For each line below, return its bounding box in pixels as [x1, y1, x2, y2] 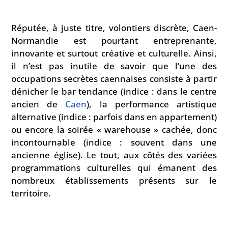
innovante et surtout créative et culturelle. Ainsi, [11, 47, 217, 59]
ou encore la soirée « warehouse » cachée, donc [11, 123, 217, 135]
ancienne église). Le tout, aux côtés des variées [11, 149, 217, 161]
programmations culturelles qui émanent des [11, 161, 217, 174]
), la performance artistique [87, 98, 217, 110]
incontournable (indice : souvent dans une [11, 136, 217, 148]
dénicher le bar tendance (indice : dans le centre [11, 85, 217, 97]
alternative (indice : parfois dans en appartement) [11, 110, 217, 123]
